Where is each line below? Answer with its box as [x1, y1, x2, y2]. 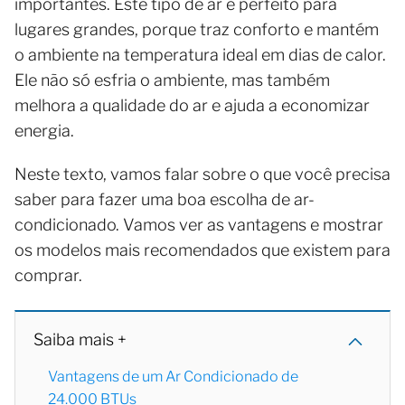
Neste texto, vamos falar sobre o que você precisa [14, 165, 391, 184]
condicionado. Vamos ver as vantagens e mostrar [14, 215, 383, 235]
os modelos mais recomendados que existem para [14, 240, 391, 260]
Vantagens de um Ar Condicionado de [48, 368, 298, 386]
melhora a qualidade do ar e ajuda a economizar [14, 96, 370, 116]
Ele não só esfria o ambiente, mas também [14, 71, 330, 90]
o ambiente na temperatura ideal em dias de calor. [14, 45, 386, 65]
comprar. [14, 266, 82, 286]
